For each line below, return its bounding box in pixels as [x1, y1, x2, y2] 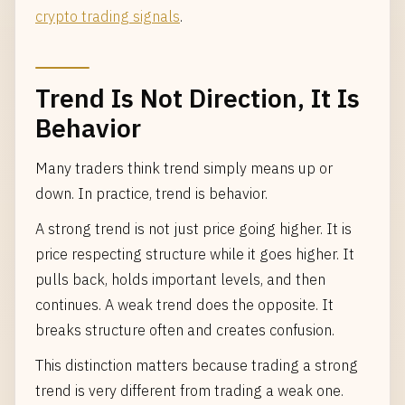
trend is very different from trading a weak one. [35, 381, 344, 400]
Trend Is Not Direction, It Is [35, 81, 360, 115]
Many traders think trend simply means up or [35, 158, 333, 177]
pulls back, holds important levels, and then [35, 269, 325, 288]
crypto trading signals [35, 6, 180, 25]
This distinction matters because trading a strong [35, 355, 358, 374]
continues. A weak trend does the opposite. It [35, 295, 334, 314]
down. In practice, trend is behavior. [35, 184, 268, 202]
